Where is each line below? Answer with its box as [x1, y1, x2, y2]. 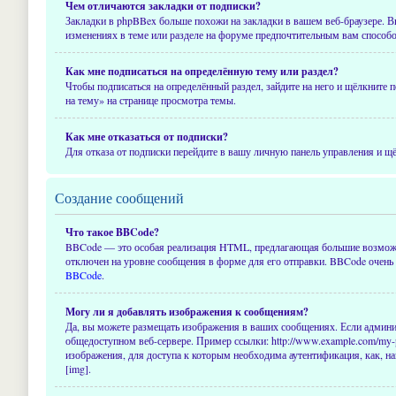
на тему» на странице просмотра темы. [65, 93, 236, 107]
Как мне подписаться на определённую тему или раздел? [65, 64, 339, 79]
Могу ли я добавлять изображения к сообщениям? [65, 304, 308, 319]
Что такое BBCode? [65, 225, 159, 240]
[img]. [65, 362, 91, 376]
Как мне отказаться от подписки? [65, 129, 228, 144]
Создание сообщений [55, 188, 184, 207]
